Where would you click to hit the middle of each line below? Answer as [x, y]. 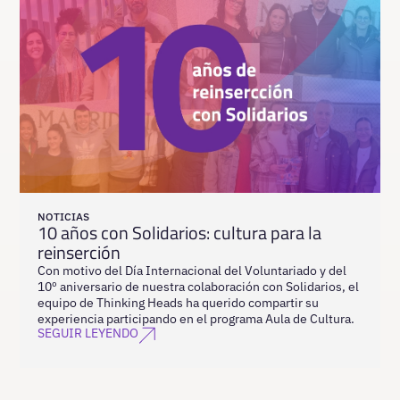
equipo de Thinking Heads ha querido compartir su [179, 302]
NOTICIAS [64, 216]
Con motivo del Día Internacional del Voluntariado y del [192, 270]
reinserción [79, 252]
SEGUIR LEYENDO [88, 333]
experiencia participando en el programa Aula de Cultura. [196, 318]
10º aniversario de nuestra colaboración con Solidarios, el [199, 286]
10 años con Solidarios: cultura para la [180, 232]
